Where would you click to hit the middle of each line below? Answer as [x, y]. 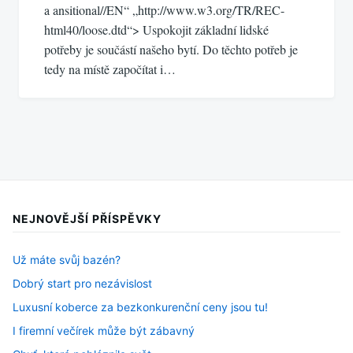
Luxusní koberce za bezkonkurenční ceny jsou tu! [140, 307]
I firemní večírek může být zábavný [104, 331]
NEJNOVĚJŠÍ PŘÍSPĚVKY [87, 219]
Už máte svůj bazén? [67, 260]
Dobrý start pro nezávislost [82, 284]
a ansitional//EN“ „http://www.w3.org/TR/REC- [164, 10]
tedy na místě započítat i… [110, 69]
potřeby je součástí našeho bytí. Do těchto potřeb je [171, 50]
